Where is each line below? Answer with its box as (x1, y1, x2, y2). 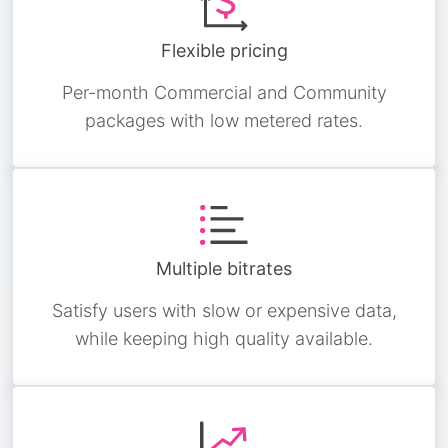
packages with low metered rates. (85, 110, 363, 131)
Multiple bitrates (156, 258, 292, 279)
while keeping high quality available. (75, 328, 373, 349)
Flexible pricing (160, 40, 288, 61)
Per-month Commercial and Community (61, 82, 387, 103)
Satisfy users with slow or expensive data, (51, 300, 397, 321)
